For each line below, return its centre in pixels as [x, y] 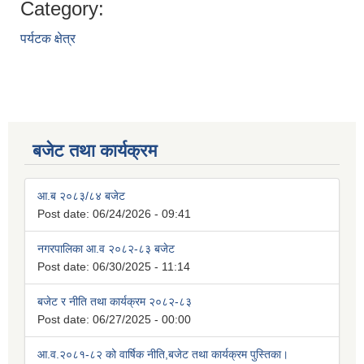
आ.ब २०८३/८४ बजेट [81, 196]
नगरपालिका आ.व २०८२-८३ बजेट [106, 249]
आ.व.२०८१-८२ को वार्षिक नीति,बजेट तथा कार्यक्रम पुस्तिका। [163, 355]
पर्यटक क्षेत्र [48, 39]
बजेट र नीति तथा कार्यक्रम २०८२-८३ [115, 302]
